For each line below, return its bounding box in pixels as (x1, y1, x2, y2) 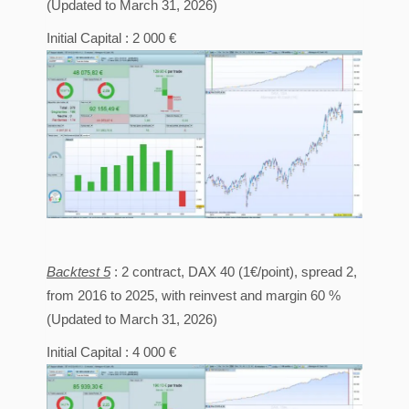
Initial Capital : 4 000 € (47, 343, 176, 360)
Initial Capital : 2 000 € (47, 29, 176, 46)
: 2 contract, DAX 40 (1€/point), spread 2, (110, 263, 357, 279)
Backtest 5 (47, 263, 110, 279)
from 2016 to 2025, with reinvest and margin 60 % (47, 287, 344, 303)
